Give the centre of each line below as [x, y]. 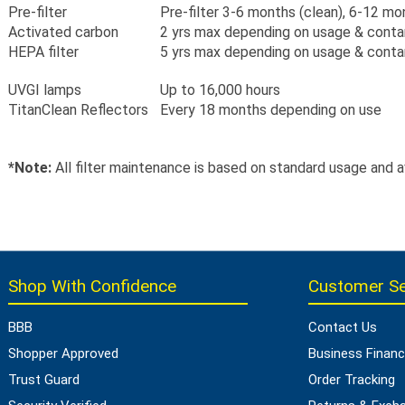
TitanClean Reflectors [78, 110]
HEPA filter [43, 52]
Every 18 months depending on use [271, 110]
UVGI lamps [45, 90]
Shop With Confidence [92, 286]
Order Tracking [351, 380]
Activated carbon [65, 32]
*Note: [30, 168]
